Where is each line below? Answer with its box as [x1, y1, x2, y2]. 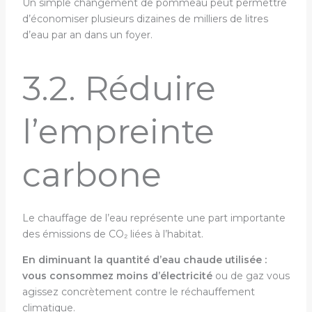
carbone [22, 155, 162, 195]
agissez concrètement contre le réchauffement [22, 286, 255, 298]
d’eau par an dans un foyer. [22, 29, 155, 41]
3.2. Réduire [22, 68, 216, 109]
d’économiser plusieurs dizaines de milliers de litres [22, 13, 268, 25]
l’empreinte [22, 111, 214, 152]
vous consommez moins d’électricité [22, 270, 212, 282]
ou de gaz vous [212, 270, 290, 282]
